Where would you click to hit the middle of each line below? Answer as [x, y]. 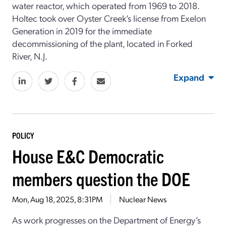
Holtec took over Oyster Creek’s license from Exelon [109, 18]
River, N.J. [30, 55]
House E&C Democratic [88, 155]
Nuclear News [143, 199]
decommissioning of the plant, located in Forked [102, 43]
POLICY [23, 135]
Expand [189, 77]
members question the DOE [101, 178]
